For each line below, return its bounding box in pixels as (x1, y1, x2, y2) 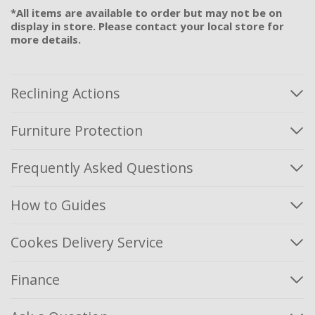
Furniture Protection (11, 121, 143, 141)
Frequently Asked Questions (11, 158, 193, 178)
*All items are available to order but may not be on (11, 6, 282, 20)
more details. (11, 32, 81, 47)
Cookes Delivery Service (11, 233, 163, 252)
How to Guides (11, 195, 106, 215)
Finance (11, 270, 60, 290)
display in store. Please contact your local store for (11, 19, 284, 34)
